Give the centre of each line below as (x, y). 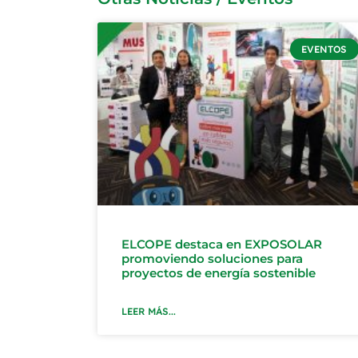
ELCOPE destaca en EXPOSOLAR (222, 245)
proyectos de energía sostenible (219, 273)
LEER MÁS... (149, 312)
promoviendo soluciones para (212, 259)
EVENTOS (324, 49)
